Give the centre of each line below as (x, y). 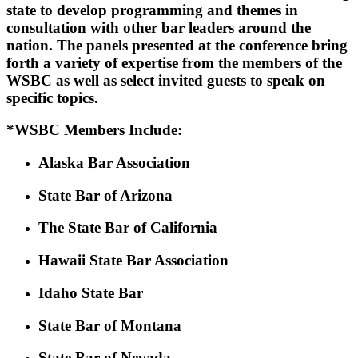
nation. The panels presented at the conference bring (177, 45)
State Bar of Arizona (105, 195)
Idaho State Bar (91, 292)
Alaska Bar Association (114, 163)
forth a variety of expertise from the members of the (174, 62)
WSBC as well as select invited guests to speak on (166, 80)
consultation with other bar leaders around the (159, 27)
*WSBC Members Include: (94, 130)
